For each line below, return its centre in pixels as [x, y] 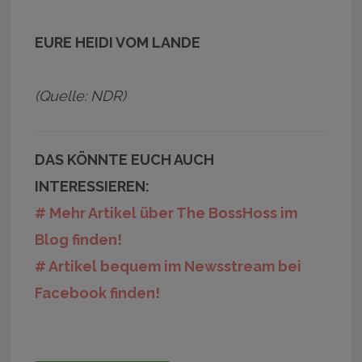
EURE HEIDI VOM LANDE [118, 42]
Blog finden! [79, 239]
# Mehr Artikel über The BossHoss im [166, 213]
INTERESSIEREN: [93, 186]
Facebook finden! [98, 293]
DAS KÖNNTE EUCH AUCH [125, 159]
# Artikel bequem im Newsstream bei [168, 266]
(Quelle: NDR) [81, 95]
